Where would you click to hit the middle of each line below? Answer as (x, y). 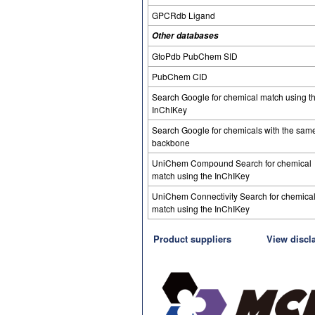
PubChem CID (180, 76)
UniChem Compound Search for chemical (232, 162)
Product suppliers (192, 238)
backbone (171, 142)
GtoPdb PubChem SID (195, 56)
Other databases (185, 35)
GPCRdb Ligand (184, 15)
